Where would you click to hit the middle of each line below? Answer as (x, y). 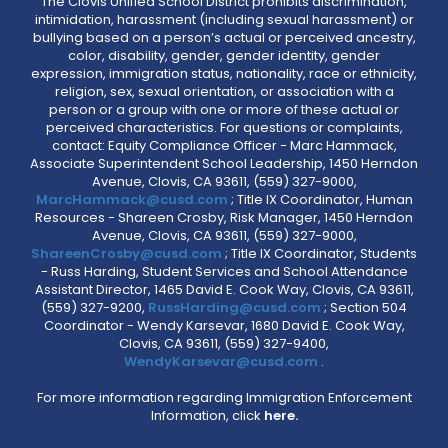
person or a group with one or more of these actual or (224, 109)
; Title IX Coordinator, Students (321, 253)
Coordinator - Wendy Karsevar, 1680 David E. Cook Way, (224, 325)
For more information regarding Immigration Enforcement (224, 397)
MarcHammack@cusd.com (131, 199)
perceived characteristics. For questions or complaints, (224, 127)
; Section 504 (365, 307)
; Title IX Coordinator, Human (321, 199)
